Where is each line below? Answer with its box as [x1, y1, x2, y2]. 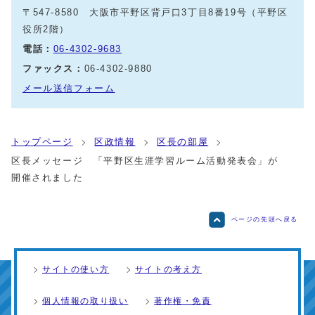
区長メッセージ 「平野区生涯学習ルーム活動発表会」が [11, 155, 278, 166]
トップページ [11, 136, 73, 147]
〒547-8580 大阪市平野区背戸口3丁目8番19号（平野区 [22, 6, 288, 18]
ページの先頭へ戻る [231, 215, 298, 223]
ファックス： [22, 63, 84, 74]
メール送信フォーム [22, 82, 115, 94]
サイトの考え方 [134, 264, 202, 274]
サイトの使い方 [42, 264, 110, 274]
